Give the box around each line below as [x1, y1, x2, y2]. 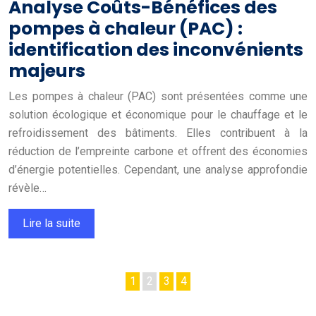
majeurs [8, 58, 85, 83]
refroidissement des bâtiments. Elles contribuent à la [8, 126, 308, 140]
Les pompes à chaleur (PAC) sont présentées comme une [8, 89, 308, 103]
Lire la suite [23, 216, 80, 230]
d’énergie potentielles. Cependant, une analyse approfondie [8, 162, 308, 176]
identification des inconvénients [8, 37, 303, 62]
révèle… [8, 181, 47, 195]
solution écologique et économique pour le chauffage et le [8, 107, 308, 121]
